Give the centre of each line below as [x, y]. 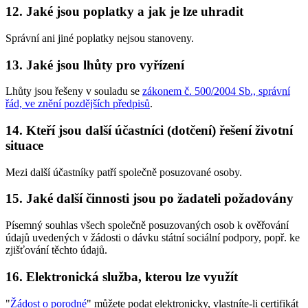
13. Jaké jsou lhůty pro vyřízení [95, 65]
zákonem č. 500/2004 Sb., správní [216, 91]
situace [24, 145]
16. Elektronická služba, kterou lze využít [122, 276]
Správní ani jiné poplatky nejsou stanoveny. [100, 38]
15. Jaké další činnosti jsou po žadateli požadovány [150, 199]
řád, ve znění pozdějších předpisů [78, 104]
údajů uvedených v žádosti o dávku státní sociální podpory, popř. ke [153, 238]
